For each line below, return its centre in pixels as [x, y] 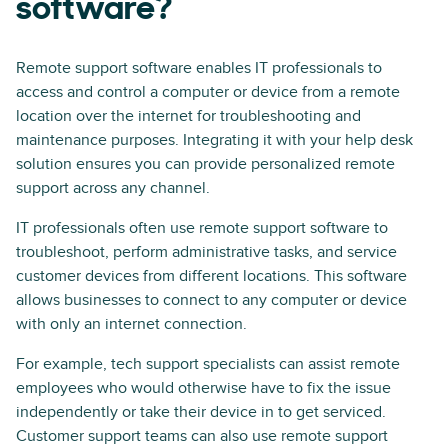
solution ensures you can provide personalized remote [205, 164]
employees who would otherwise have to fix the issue [203, 388]
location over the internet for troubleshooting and [188, 116]
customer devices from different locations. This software [211, 276]
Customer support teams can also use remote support [202, 436]
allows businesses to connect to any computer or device [211, 300]
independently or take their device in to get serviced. [201, 412]
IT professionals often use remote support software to [202, 228]
